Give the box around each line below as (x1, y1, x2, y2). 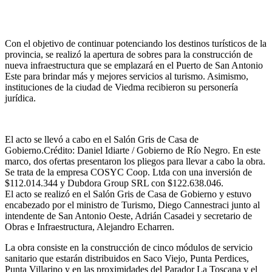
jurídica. (5, 92, 36, 103)
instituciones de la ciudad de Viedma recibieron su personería (5, 81, 238, 92)
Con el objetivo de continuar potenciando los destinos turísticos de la (5, 38, 267, 49)
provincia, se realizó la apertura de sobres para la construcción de (5, 49, 253, 59)
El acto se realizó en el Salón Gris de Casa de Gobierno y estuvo (5, 188, 251, 199)
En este (233, 144, 260, 155)
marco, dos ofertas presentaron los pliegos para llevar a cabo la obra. (5, 155, 265, 166)
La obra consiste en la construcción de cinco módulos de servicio (5, 242, 253, 253)
